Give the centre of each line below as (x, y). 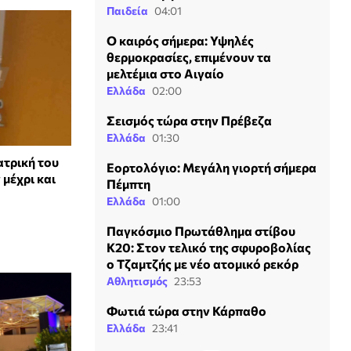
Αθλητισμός (137, 281)
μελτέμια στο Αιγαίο (165, 73)
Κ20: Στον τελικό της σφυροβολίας (209, 247)
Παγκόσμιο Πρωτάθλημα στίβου (201, 231)
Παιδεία (127, 11)
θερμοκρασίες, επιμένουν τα (189, 57)
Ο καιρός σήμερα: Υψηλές (180, 40)
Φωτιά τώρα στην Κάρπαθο (186, 311)
